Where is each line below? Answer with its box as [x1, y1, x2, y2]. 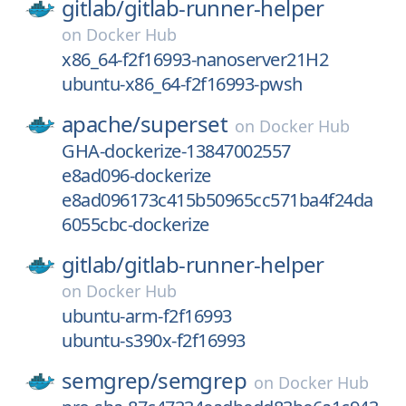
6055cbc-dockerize [62, 212, 209, 237]
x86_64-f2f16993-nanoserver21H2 [62, 47, 328, 72]
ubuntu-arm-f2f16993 [62, 304, 232, 328]
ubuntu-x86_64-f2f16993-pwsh [62, 72, 303, 96]
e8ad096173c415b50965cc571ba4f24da [62, 188, 373, 212]
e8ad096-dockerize [62, 163, 211, 188]
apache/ [62, 109, 140, 139]
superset [140, 109, 228, 139]
